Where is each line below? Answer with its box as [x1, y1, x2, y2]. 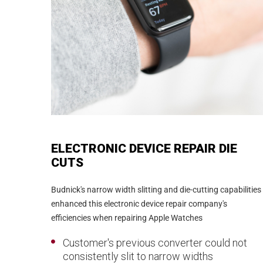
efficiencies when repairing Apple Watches [51, 213, 203, 222]
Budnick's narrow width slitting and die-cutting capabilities [51, 184, 261, 194]
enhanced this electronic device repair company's [51, 198, 227, 208]
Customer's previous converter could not [63, 236, 247, 249]
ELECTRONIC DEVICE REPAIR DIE [51, 141, 237, 156]
